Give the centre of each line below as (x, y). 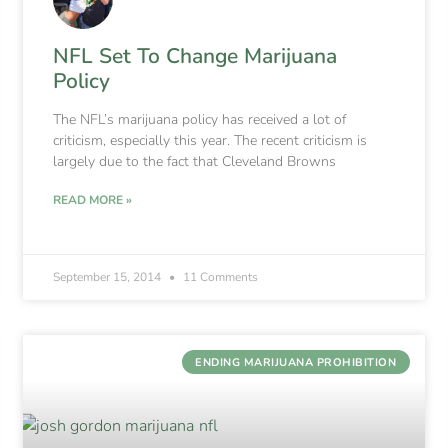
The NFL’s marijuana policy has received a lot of (200, 120)
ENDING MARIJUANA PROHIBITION (296, 362)
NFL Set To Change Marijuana (195, 56)
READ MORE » (93, 200)
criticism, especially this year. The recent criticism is (210, 141)
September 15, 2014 (109, 277)
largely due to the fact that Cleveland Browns (195, 162)
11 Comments (219, 277)
